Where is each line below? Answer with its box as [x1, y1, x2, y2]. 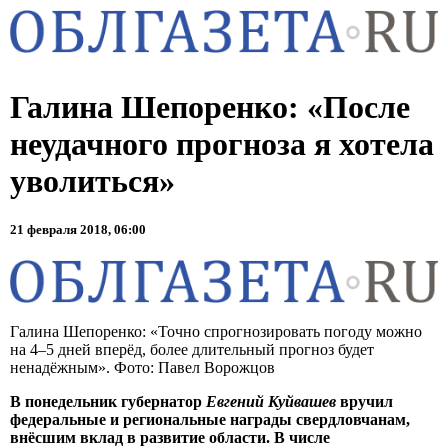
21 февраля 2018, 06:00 [10, 221, 146, 237]
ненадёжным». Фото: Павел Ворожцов [10, 358, 275, 376]
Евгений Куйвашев [206, 392, 336, 410]
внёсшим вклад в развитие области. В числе [10, 428, 330, 446]
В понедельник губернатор [10, 392, 206, 410]
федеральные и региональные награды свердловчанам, [10, 410, 410, 428]
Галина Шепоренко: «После [10, 88, 410, 125]
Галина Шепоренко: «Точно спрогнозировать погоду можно [10, 322, 422, 340]
